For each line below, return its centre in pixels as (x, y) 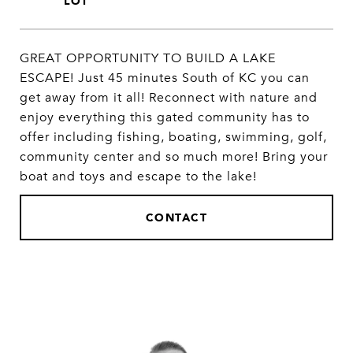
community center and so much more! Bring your (174, 157)
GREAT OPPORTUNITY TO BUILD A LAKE (148, 58)
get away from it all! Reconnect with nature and (169, 98)
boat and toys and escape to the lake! (138, 176)
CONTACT (176, 217)
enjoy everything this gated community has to (165, 117)
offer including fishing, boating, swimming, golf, (173, 137)
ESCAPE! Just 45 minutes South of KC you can (165, 78)
